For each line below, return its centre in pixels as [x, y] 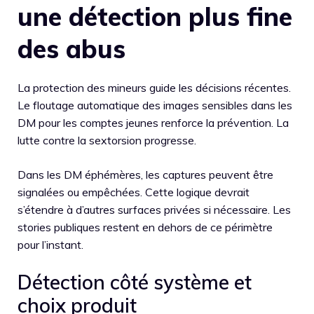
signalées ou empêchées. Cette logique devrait [134, 192]
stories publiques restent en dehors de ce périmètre [145, 227]
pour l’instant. [50, 244]
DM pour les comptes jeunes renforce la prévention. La [153, 122]
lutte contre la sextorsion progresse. [107, 140]
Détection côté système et [135, 282]
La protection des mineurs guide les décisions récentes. [154, 87]
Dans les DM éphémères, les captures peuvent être [145, 174]
